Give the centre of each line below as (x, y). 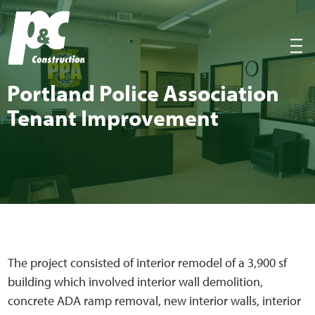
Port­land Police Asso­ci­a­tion (143, 93)
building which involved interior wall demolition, (135, 282)
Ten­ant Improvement (115, 117)
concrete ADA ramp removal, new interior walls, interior (154, 301)
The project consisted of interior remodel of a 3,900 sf (147, 263)
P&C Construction (173, 22)
